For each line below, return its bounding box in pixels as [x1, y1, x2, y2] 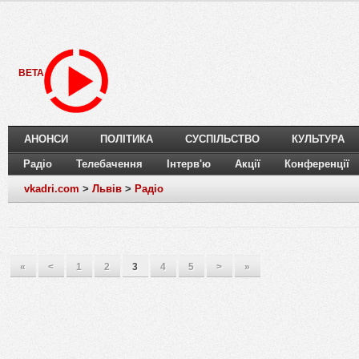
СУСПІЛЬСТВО [185, 133, 260, 146]
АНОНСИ [24, 133, 68, 146]
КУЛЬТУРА [292, 133, 345, 146]
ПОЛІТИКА [100, 133, 153, 146]
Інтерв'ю [167, 158, 211, 171]
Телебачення [76, 158, 143, 171]
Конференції [284, 158, 349, 171]
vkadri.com [24, 183, 79, 196]
